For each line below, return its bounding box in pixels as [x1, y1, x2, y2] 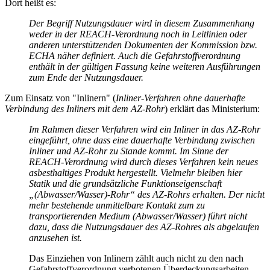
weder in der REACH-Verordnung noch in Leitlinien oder [29, 28, 247, 39]
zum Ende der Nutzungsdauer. [29, 72, 143, 83]
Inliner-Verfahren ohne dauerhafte [116, 92, 245, 103]
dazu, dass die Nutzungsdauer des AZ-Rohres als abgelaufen [29, 221, 259, 232]
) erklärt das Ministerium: [165, 103, 260, 114]
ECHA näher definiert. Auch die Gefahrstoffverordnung [29, 50, 240, 61]
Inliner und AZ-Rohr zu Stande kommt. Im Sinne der [29, 145, 228, 156]
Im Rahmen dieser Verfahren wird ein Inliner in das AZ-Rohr [29, 124, 260, 134]
